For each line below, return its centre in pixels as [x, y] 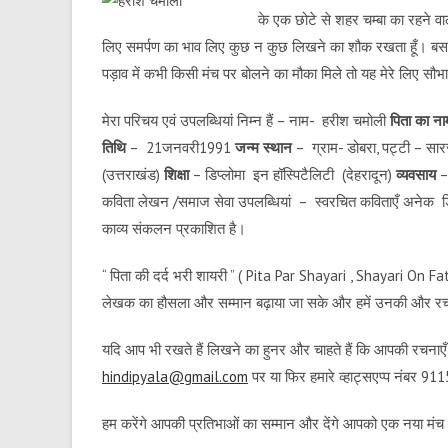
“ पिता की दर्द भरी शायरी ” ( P [178, 275]
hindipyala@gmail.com [175, 376]
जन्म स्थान [263, 147]
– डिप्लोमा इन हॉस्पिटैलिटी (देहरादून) [292, 174]
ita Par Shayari [300, 275]
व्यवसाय [416, 174]
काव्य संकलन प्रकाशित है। [174, 228]
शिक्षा [176, 174]
